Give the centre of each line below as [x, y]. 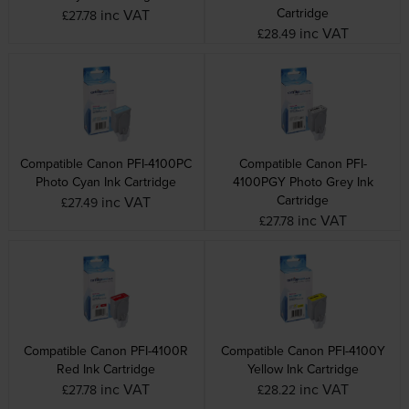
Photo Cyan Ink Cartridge [106, 182]
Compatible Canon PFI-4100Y [303, 351]
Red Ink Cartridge [106, 369]
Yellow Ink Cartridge [303, 369]
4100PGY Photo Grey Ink [303, 182]
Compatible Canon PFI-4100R [106, 351]
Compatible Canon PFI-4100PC [106, 164]
